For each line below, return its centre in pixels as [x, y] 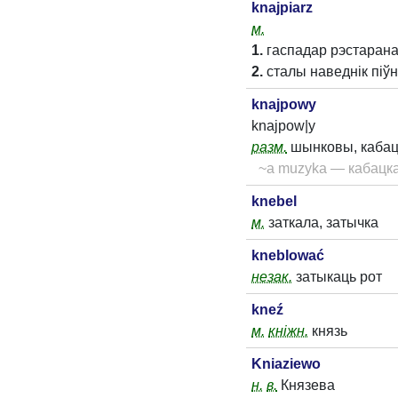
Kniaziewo [286, 364]
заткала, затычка [322, 223]
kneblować [288, 255]
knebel [274, 201]
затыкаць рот [337, 277]
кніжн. [288, 331]
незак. [272, 277]
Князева [306, 385]
